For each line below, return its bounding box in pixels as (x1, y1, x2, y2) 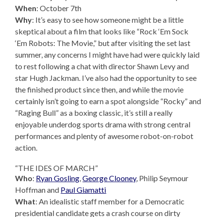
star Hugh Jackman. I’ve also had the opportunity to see (15, 73, 197, 83)
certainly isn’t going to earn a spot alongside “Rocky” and (15, 96, 201, 106)
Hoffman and (15, 185, 61, 195)
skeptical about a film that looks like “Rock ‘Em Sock (15, 27, 189, 36)
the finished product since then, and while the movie (15, 85, 184, 94)
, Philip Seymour (136, 173, 189, 183)
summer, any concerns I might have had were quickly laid (15, 50, 200, 60)
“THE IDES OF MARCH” (15, 163, 98, 173)
